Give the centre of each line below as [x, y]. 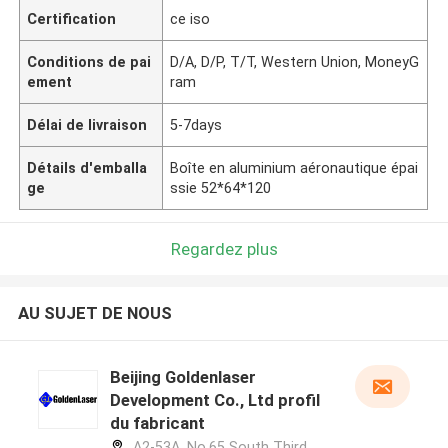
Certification [72, 18]
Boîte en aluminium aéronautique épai [294, 167]
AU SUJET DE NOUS [94, 313]
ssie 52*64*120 [221, 187]
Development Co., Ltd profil [214, 400]
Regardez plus [224, 248]
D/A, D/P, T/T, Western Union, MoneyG [295, 61]
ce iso [190, 18]
